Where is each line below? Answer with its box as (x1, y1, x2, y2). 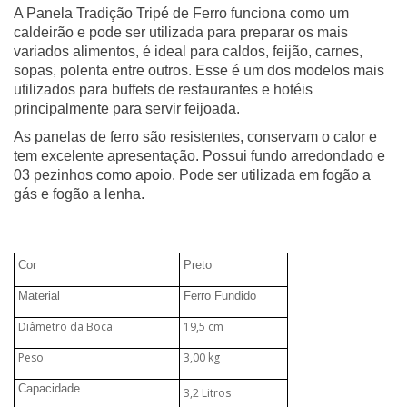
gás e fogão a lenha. (14, 186, 148, 202)
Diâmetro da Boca (17, 319, 115, 334)
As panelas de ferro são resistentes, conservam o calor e (14, 129, 377, 144)
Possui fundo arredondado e (199, 148, 385, 164)
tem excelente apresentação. (14, 148, 199, 164)
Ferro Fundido (183, 289, 256, 303)
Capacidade (17, 382, 80, 395)
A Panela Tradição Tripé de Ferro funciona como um (14, 5, 349, 21)
